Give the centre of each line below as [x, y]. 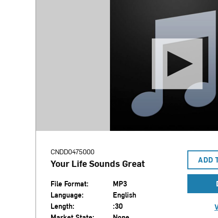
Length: [62, 206]
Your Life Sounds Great [97, 163]
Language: [67, 195]
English [124, 195]
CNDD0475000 [72, 152]
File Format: [69, 184]
